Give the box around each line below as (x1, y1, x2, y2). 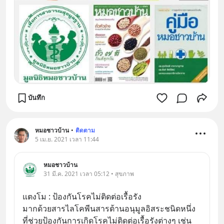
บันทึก (28, 93, 45, 102)
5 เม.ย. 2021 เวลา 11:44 (35, 134, 99, 143)
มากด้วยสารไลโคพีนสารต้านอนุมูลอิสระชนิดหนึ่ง (22, 202, 195, 214)
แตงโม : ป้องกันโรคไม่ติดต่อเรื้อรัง (22, 190, 141, 202)
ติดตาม (75, 125, 95, 134)
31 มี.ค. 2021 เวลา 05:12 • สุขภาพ (43, 169, 134, 178)
